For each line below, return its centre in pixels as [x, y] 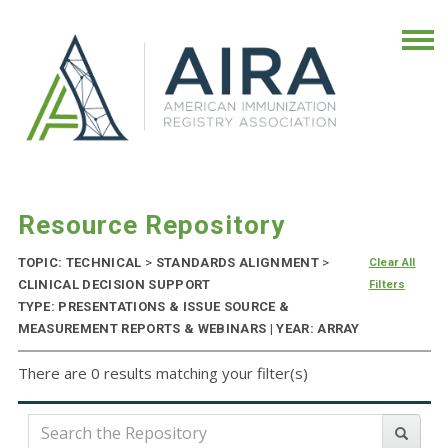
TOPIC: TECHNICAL [81, 263]
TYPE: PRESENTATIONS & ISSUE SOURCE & [153, 307]
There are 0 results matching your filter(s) [162, 373]
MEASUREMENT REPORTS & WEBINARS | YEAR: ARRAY [188, 329]
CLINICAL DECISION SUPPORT [114, 285]
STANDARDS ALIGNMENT [237, 263]
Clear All [392, 263]
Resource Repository [151, 225]
